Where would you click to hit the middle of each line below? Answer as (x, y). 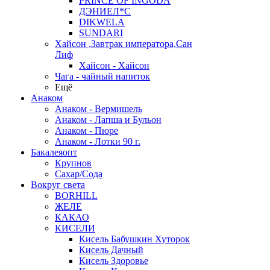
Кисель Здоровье (114, 261)
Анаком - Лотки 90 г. (98, 141)
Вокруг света (58, 185)
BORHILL (76, 196)
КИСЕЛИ (75, 228)
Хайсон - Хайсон (114, 65)
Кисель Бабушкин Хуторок (134, 239)
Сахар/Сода (79, 174)
